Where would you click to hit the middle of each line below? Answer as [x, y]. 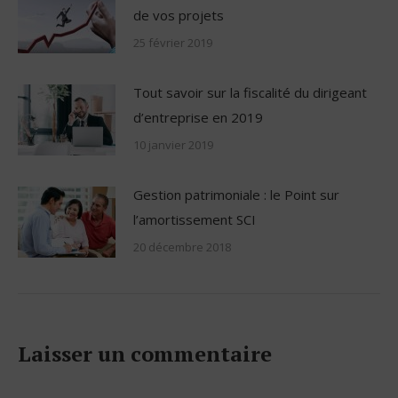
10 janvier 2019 [173, 144]
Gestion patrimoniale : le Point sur [236, 194]
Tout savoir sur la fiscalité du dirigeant [250, 92]
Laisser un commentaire [145, 353]
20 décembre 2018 [182, 247]
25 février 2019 [173, 42]
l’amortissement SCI [195, 219]
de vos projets [179, 15]
